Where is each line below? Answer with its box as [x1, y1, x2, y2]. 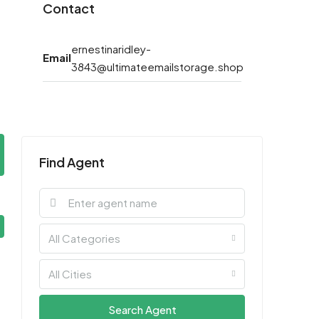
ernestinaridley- [71, 41, 151, 56]
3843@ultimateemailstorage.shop [71, 59, 244, 73]
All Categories [48, 231, 120, 245]
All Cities [48, 266, 92, 281]
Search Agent [108, 302, 177, 316]
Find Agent [39, 153, 105, 170]
